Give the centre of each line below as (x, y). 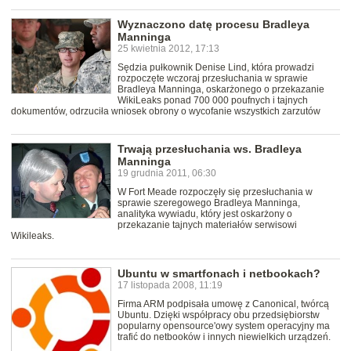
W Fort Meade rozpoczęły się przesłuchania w (215, 192)
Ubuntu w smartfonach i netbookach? (219, 274)
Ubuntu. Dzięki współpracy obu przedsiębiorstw (219, 315)
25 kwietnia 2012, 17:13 (168, 49)
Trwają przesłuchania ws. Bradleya (210, 149)
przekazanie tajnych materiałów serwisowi (207, 225)
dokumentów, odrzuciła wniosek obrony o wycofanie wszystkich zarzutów (166, 112)
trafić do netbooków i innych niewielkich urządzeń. (224, 337)
